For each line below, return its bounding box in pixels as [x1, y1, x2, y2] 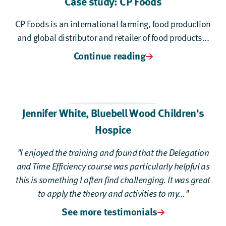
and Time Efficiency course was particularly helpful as [16, 159, 210, 172]
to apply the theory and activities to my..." [37, 186, 189, 199]
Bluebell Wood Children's [91, 104, 204, 121]
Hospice [95, 121, 131, 137]
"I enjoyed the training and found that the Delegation [17, 145, 209, 158]
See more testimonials [62, 203, 157, 218]
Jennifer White [22, 104, 86, 121]
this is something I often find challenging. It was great [16, 173, 210, 186]
